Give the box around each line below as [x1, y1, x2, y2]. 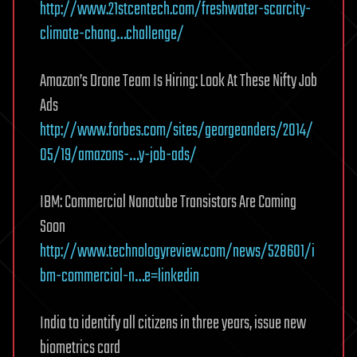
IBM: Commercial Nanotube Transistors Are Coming [40, 188, 296, 216]
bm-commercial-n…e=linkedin [40, 262, 199, 290]
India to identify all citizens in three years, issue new [40, 309, 306, 337]
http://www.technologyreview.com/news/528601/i [40, 237, 315, 265]
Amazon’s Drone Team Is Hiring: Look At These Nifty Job [40, 67, 317, 95]
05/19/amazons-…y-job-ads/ [40, 141, 197, 169]
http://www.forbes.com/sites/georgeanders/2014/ [40, 116, 313, 144]
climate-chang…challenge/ [40, 20, 184, 48]
